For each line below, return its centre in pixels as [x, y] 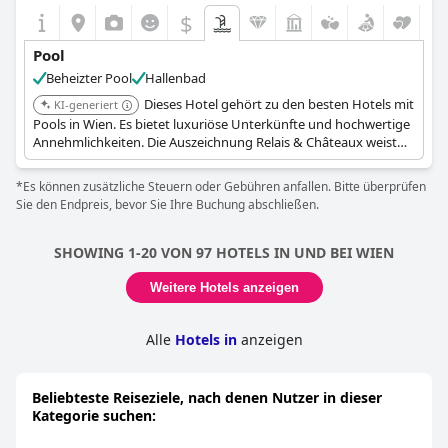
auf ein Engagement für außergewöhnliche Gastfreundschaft [213, 160]
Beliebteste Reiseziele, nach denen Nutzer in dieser [207, 397]
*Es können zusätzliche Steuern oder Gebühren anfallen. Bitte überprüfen [221, 186]
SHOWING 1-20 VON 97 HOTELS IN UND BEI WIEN [224, 252]
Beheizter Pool [89, 78]
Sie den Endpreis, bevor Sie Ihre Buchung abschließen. [167, 204]
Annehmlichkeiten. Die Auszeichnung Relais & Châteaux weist [215, 142]
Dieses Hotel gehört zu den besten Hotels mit [279, 104]
